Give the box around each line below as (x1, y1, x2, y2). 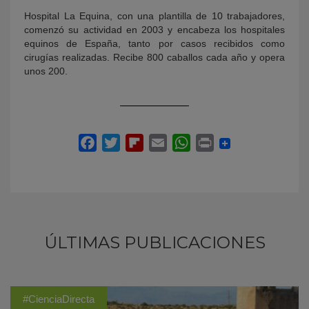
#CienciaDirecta (23, 293, 94, 305)
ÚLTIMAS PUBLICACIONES (43, 232, 266, 252)
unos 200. (24, 66, 68, 77)
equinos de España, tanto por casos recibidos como (24, 38, 285, 49)
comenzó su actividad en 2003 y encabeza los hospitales (24, 24, 285, 35)
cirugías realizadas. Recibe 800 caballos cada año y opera (24, 52, 285, 63)
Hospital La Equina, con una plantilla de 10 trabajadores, (24, 10, 285, 21)
